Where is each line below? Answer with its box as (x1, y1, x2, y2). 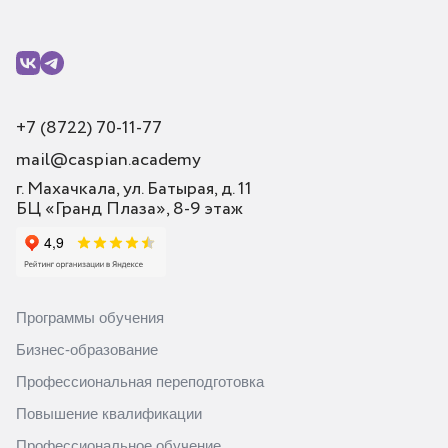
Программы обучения (16, 308, 164, 326)
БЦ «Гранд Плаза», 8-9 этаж (16, 195, 243, 222)
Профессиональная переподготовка (16, 372, 264, 390)
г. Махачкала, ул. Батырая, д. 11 (16, 175, 252, 202)
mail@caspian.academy (16, 146, 201, 173)
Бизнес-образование (16, 340, 158, 358)
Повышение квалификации (16, 404, 202, 422)
